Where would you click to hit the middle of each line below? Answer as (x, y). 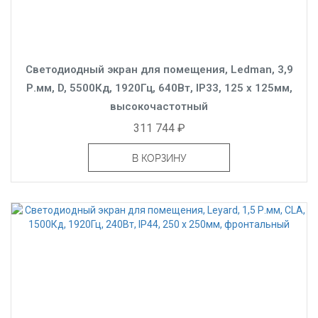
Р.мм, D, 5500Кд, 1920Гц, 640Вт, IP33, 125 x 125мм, (159, 88)
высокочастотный (159, 106)
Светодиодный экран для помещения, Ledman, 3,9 (159, 69)
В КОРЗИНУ (159, 158)
